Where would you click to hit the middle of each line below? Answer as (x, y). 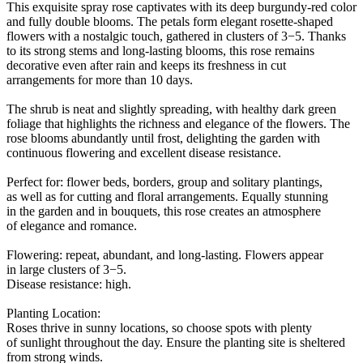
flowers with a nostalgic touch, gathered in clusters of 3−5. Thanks (176, 36)
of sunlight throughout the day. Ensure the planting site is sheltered (176, 342)
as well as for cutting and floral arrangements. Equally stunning (167, 196)
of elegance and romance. (72, 225)
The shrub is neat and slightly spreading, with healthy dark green (171, 109)
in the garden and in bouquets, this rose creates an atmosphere (164, 211)
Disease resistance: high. (69, 284)
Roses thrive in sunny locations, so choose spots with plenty (159, 327)
